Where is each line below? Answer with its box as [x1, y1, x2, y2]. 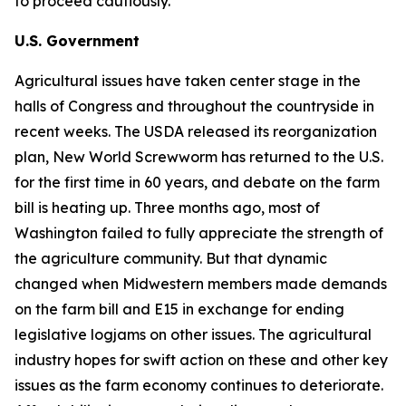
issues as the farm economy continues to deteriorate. [14, 376, 383, 394]
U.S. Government [14, 32, 140, 50]
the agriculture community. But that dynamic [14, 249, 327, 267]
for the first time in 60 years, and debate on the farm [14, 173, 380, 191]
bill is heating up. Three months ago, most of [14, 198, 320, 217]
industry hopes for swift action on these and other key [14, 351, 388, 369]
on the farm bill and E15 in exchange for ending [14, 300, 344, 318]
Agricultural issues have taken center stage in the [14, 72, 361, 90]
